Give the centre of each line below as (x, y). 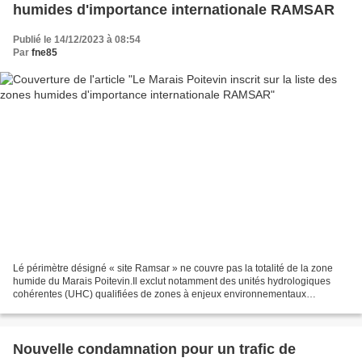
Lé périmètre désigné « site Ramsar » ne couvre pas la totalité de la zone (173, 269)
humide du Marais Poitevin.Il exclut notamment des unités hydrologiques (172, 282)
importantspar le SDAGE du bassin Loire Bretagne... (127, 307)
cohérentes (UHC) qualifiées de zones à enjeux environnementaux (160, 295)
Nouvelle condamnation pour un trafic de (154, 349)
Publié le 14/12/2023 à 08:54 (77, 39)
